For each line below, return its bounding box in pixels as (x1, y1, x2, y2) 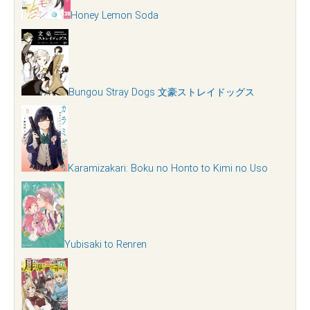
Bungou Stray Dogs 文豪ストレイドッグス (69, 86, 255, 98)
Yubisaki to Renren (64, 239, 147, 251)
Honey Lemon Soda (71, 10, 158, 22)
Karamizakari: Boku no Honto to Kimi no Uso (68, 162, 268, 174)
